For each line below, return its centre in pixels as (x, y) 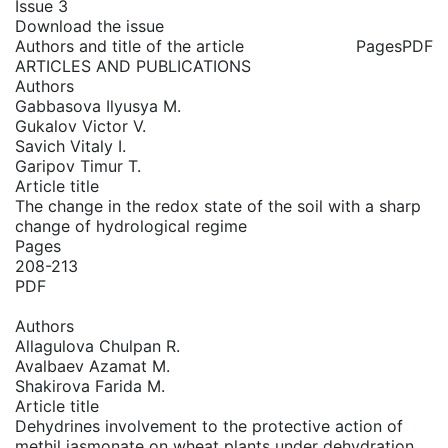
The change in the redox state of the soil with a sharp (218, 206)
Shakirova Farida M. (90, 386)
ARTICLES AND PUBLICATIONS (133, 66)
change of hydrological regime (131, 226)
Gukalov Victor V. (80, 126)
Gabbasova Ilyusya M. (98, 106)
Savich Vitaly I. (70, 146)
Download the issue (89, 26)
